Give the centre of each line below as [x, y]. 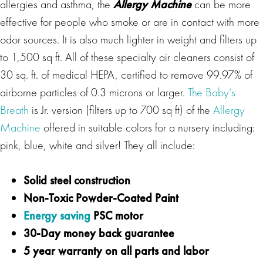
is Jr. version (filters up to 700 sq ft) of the [121, 109]
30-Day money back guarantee [99, 233]
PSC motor [117, 215]
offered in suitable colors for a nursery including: [148, 127]
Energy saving [57, 215]
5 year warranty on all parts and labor [116, 250]
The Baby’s [212, 92]
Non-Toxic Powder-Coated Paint [101, 198]
